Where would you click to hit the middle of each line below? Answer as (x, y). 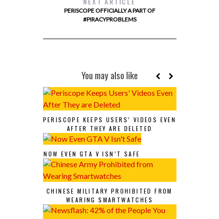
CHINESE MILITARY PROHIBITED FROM (109, 191)
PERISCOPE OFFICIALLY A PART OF (109, 11)
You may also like (109, 75)
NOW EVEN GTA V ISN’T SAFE (92, 154)
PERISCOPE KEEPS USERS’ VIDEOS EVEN (109, 120)
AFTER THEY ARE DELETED (109, 128)
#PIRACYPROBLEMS (109, 19)
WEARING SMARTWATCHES (109, 200)
